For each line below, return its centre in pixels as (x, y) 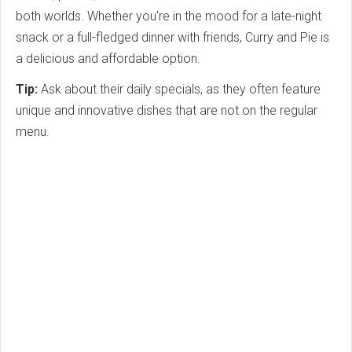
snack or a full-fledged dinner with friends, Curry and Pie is (172, 37)
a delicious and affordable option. (108, 58)
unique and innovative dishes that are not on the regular (167, 110)
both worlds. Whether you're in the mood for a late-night (169, 16)
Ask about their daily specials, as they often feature (179, 89)
